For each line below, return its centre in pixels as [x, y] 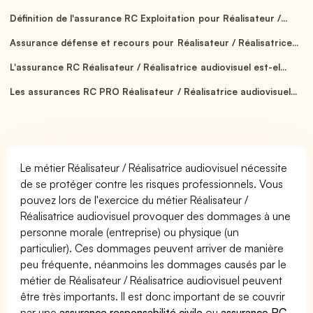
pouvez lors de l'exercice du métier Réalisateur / [134, 199]
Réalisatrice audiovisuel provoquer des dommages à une [156, 216]
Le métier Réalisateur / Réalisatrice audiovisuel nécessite [154, 167]
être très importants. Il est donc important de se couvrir [153, 296]
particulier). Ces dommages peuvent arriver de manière [152, 248]
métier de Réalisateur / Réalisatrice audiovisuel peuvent [152, 280]
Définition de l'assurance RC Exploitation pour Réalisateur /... [148, 18]
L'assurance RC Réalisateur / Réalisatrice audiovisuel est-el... [148, 67]
